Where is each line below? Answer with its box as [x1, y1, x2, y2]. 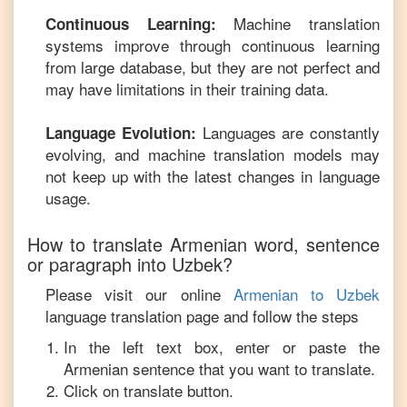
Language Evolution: [45, 122, 196, 144]
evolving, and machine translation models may [45, 143, 380, 165]
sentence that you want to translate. [128, 357, 375, 380]
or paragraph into [27, 251, 166, 277]
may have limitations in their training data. [45, 77, 329, 100]
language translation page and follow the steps [45, 304, 359, 327]
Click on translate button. [64, 379, 233, 402]
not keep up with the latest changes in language [45, 164, 380, 187]
